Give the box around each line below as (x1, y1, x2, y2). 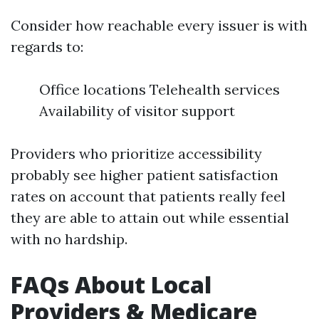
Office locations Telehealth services (39, 80, 280, 98)
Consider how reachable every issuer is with (11, 16, 308, 34)
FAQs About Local (11, 269, 211, 300)
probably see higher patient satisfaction (11, 166, 278, 184)
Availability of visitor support (39, 102, 235, 120)
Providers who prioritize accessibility (11, 145, 262, 162)
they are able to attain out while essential (11, 209, 289, 226)
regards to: (11, 38, 83, 56)
